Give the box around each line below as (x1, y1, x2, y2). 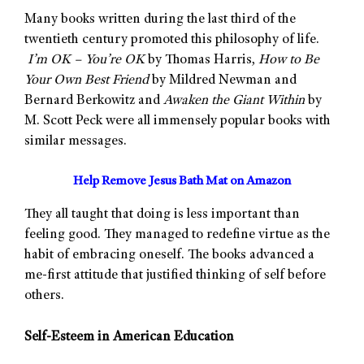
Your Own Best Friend (24, 73, 152, 88)
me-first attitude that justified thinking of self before (24, 269, 326, 284)
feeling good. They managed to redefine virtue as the (24, 228, 330, 243)
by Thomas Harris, (145, 53, 258, 67)
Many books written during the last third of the (24, 12, 296, 27)
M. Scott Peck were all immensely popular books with (24, 114, 331, 128)
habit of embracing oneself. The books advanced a (24, 249, 314, 263)
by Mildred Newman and (152, 73, 297, 88)
